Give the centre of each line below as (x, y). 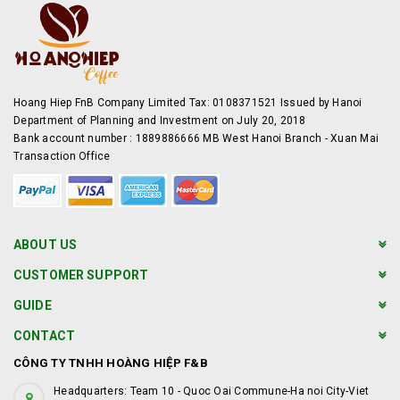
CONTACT (44, 336)
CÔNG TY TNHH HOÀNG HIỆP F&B (111, 363)
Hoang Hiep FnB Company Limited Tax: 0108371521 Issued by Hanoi (188, 103)
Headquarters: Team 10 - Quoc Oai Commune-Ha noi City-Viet (212, 391)
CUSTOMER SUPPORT (81, 275)
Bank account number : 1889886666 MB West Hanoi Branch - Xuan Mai (196, 138)
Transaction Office (62, 156)
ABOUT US (46, 245)
